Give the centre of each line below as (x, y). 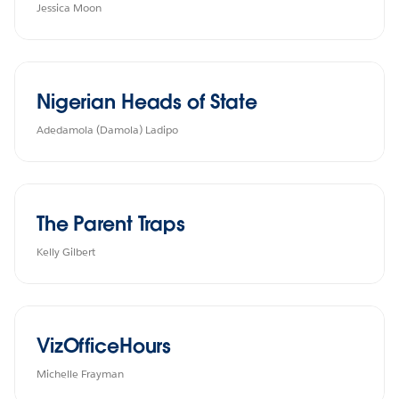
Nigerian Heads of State (147, 101)
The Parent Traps (111, 223)
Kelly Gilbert (66, 251)
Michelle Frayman (80, 373)
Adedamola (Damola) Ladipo (107, 129)
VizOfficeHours (104, 345)
